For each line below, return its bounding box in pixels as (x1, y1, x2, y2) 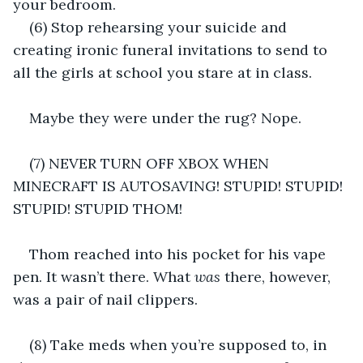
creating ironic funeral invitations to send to (13, 40, 331, 59)
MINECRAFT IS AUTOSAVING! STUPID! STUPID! (13, 176, 347, 195)
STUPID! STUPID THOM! (13, 199, 182, 218)
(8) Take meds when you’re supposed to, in (29, 335, 331, 354)
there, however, (220, 267, 335, 286)
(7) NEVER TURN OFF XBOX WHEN (29, 153, 273, 173)
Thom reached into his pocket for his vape (29, 244, 330, 263)
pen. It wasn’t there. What (13, 267, 194, 286)
